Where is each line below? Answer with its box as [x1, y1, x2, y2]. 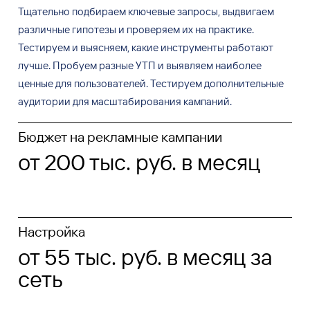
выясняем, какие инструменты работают [80, 41, 273, 55]
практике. [208, 23, 254, 37]
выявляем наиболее [165, 59, 262, 73]
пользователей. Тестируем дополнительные [73, 77, 284, 91]
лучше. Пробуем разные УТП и [17, 59, 164, 73]
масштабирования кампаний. [91, 95, 232, 109]
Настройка [17, 222, 85, 240]
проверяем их [126, 23, 193, 37]
